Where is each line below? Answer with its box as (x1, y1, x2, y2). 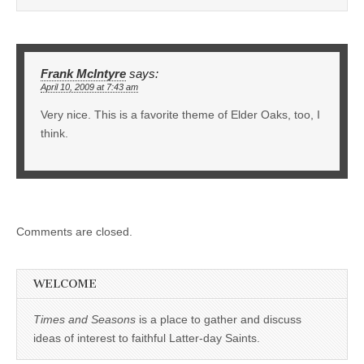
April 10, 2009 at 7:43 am (41, 81, 138, 92)
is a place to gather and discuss (136, 312, 301, 326)
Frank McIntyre (41, 67, 126, 80)
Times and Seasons (33, 312, 136, 326)
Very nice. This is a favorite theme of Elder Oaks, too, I (41, 107, 320, 121)
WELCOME (33, 276, 97, 291)
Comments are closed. (16, 224, 132, 238)
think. (41, 126, 68, 140)
